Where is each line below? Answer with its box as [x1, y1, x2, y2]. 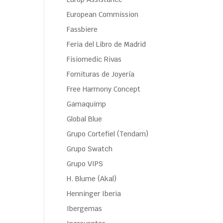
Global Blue [67, 114, 103, 123]
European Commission [67, 10, 139, 19]
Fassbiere [67, 25, 98, 34]
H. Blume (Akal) [67, 174, 117, 183]
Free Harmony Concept [67, 85, 141, 94]
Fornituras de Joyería [67, 70, 135, 79]
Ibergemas [67, 204, 103, 213]
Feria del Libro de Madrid [67, 40, 146, 49]
